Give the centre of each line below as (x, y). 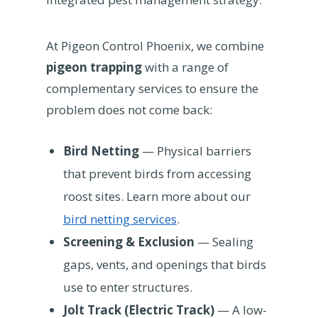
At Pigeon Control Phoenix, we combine (155, 45)
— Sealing (224, 241)
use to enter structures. (127, 287)
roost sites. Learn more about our (157, 196)
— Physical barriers (195, 150)
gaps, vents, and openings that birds (164, 264)
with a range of (185, 67)
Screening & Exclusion (128, 241)
